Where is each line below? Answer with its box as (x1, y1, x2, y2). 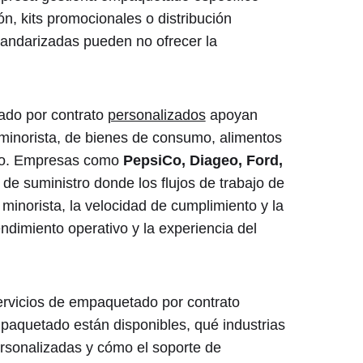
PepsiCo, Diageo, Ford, (122, 152, 283, 169)
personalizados (107, 106, 206, 123)
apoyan (205, 106, 258, 123)
